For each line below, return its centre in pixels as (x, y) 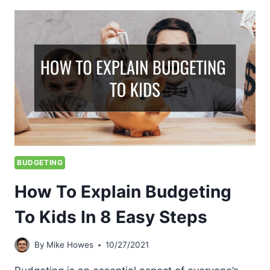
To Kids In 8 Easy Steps (111, 217)
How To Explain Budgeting (123, 191)
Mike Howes (70, 245)
